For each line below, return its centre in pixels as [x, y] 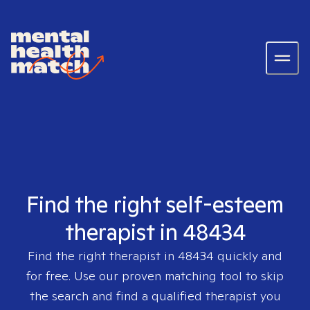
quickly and [248, 256]
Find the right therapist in [103, 256]
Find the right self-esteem [155, 204]
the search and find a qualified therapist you [155, 296]
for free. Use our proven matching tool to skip [155, 276]
